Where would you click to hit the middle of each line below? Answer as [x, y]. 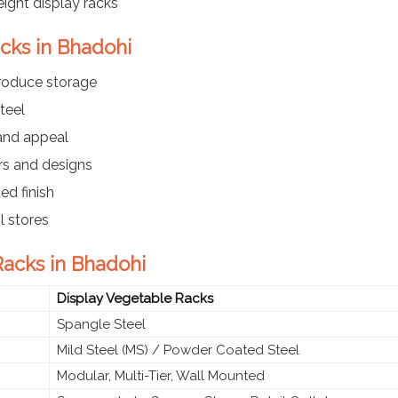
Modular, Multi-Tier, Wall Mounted [161, 375]
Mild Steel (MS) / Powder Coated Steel [178, 350]
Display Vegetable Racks [135, 298]
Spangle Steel [101, 324]
